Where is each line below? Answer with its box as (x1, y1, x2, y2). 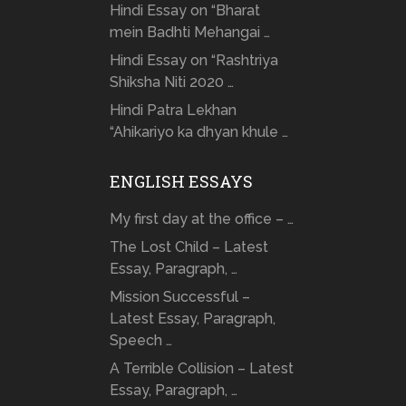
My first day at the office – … (109, 209, 294, 227)
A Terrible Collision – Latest (109, 359, 294, 377)
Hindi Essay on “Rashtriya (109, 51, 278, 69)
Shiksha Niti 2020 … (109, 72, 234, 91)
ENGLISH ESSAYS (109, 169, 253, 192)
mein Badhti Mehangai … (109, 23, 270, 41)
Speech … (109, 331, 172, 349)
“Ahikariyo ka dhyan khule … (109, 122, 288, 140)
